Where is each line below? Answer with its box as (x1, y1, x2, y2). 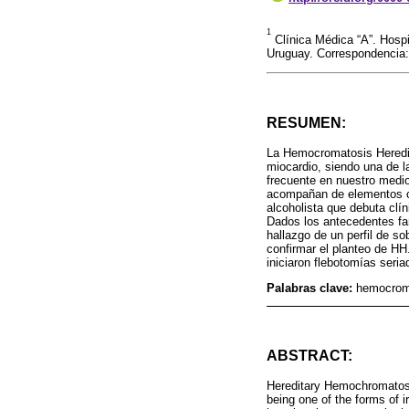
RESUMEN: (267, 115, 346, 131)
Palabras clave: (267, 280, 356, 295)
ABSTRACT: (267, 348, 352, 364)
